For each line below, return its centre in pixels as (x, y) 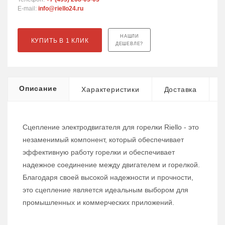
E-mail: (28, 9)
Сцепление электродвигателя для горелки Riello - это (111, 127)
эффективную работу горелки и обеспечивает (99, 152)
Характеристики (110, 90)
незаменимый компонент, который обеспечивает (103, 140)
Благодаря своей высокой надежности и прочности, (108, 178)
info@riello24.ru (61, 9)
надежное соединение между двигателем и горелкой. (111, 165)
